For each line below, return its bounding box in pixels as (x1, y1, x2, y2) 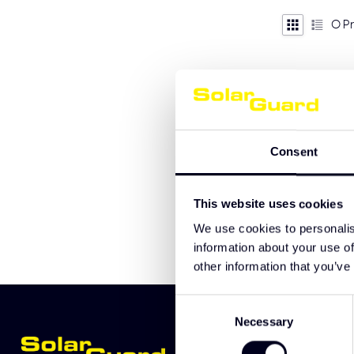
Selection (175, 315, 223, 330)
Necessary (235, 314, 293, 329)
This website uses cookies (193, 197, 343, 211)
